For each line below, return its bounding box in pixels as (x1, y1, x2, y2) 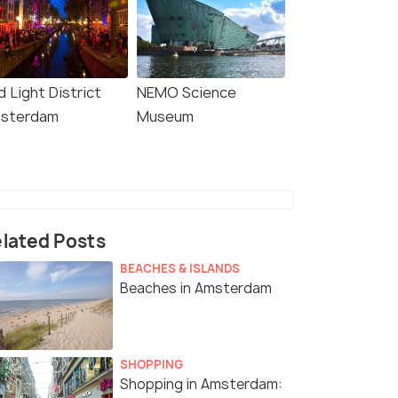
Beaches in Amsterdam (120, 279, 272, 298)
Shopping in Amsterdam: (120, 375, 283, 394)
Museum (137, 107, 194, 127)
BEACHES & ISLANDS (120, 260, 240, 277)
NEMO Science (137, 83, 236, 103)
